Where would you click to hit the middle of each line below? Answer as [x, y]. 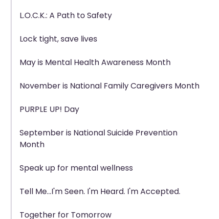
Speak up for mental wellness [76, 168]
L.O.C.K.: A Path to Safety [66, 15]
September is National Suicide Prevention [98, 133]
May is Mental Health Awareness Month [95, 62]
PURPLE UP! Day [49, 109]
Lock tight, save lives [58, 39]
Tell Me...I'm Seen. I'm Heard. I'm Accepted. [100, 191]
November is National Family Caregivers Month [109, 86]
